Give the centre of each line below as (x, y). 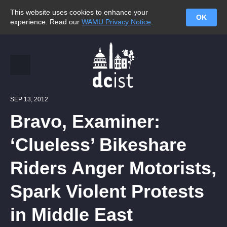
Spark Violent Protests (107, 191)
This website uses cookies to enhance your (79, 12)
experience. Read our (46, 22)
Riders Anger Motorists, (113, 168)
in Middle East (71, 215)
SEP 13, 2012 (29, 99)
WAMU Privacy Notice (116, 22)
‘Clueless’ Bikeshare (98, 145)
